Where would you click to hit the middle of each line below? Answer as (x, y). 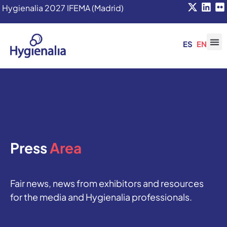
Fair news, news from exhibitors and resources (107, 183)
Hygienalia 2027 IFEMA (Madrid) (63, 8)
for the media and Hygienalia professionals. (101, 197)
